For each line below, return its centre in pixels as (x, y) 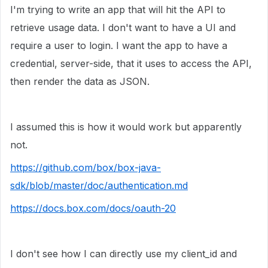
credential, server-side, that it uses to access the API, (131, 63)
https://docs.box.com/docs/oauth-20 (93, 208)
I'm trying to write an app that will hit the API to (118, 10)
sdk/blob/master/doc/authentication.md (99, 185)
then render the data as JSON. (80, 81)
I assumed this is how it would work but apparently (126, 127)
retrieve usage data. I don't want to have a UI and (123, 28)
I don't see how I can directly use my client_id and (124, 254)
